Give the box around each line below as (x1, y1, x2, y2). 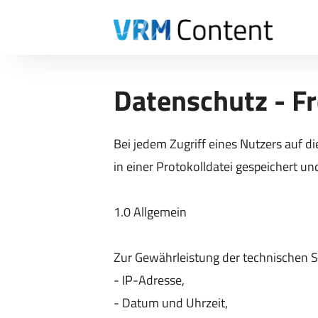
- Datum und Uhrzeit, (114, 293, 228, 312)
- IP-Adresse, (114, 270, 185, 290)
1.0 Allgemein (114, 202, 187, 221)
